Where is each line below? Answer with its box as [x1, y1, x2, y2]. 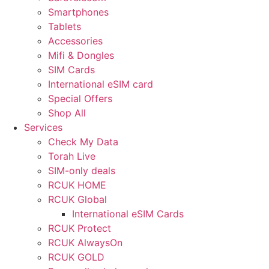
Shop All [48, 107, 86, 119]
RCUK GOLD [48, 251, 104, 263]
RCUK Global [48, 193, 107, 205]
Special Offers [48, 92, 112, 104]
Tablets [48, 20, 81, 32]
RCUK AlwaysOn [48, 237, 122, 249]
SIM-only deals [48, 165, 115, 177]
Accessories [48, 35, 103, 47]
